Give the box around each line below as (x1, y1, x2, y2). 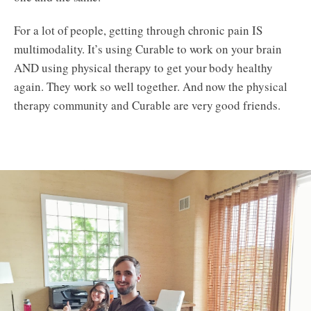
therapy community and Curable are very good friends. (14, 96, 280, 113)
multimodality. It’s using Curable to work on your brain (14, 40, 282, 57)
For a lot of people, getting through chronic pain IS (14, 22, 262, 38)
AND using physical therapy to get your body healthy (14, 59, 273, 76)
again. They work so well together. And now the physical (14, 78, 287, 94)
